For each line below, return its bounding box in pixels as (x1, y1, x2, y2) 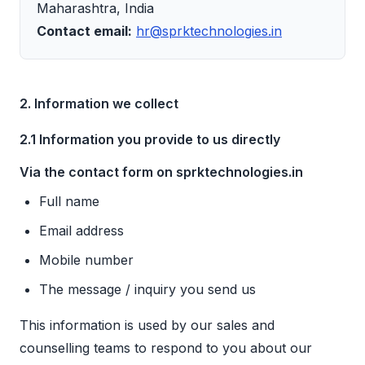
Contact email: (37, 23, 132, 40)
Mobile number (39, 252, 134, 269)
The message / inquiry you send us (39, 281, 256, 298)
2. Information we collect (20, 95, 178, 112)
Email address (39, 222, 124, 240)
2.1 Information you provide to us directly (20, 131, 280, 148)
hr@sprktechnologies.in (136, 23, 282, 40)
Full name (39, 193, 99, 210)
